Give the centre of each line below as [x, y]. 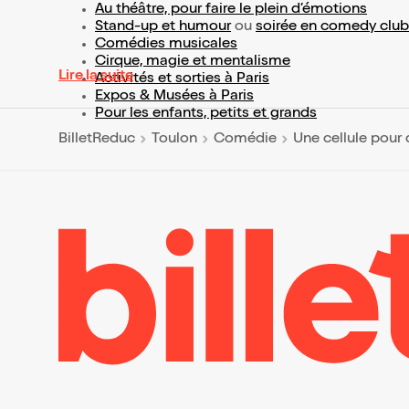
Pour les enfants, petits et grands [206, 114]
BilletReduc [97, 139]
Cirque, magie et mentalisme [193, 62]
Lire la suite [96, 77]
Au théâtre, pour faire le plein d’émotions [231, 10]
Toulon [174, 139]
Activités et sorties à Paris [182, 79]
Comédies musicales [166, 45]
